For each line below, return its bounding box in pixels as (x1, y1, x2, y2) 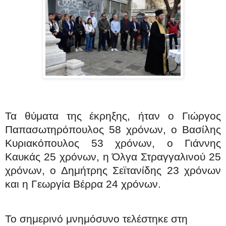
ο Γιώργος (168, 110, 221, 123)
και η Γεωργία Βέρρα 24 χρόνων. (5, 178, 161, 191)
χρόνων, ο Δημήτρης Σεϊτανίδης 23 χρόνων (5, 164, 221, 177)
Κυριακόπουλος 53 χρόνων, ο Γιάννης (5, 137, 221, 150)
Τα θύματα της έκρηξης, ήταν (5, 110, 168, 123)
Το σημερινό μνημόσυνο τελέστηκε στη (5, 212, 188, 225)
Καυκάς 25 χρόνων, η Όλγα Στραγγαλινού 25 (5, 151, 221, 163)
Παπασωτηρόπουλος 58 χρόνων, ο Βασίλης (5, 124, 221, 136)
